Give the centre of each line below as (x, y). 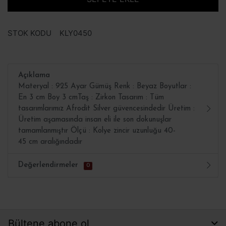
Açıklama (34, 75)
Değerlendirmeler (48, 165)
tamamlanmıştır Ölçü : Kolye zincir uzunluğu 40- (97, 131)
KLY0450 (76, 33)
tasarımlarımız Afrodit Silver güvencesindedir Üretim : (106, 108)
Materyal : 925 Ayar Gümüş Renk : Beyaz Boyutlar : (105, 86)
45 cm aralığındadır (50, 142)
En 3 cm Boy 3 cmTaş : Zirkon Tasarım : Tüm (91, 97)
